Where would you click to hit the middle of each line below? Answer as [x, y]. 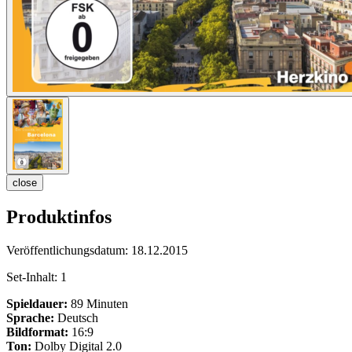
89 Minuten [98, 304]
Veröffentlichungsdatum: [69, 251]
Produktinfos [59, 217]
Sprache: [30, 318]
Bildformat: [37, 332]
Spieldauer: [37, 304]
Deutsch [76, 318]
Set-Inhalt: [33, 277]
